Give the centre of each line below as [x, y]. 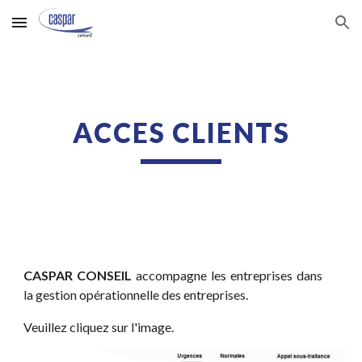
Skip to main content [70, 30]
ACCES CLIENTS [181, 133]
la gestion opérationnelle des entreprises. [136, 295]
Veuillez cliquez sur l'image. [99, 327]
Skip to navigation [299, 30]
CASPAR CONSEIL [78, 275]
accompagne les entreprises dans [227, 275]
